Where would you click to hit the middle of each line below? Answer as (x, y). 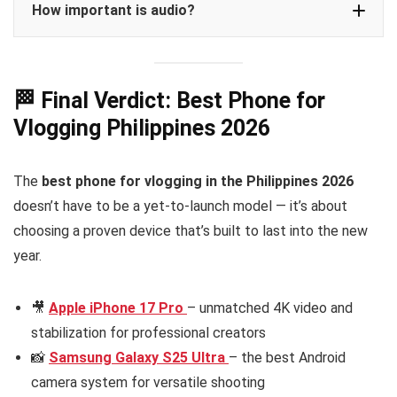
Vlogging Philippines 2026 (142, 128)
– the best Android (287, 358)
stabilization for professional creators (148, 333)
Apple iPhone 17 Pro (116, 308)
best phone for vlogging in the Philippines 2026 (198, 182)
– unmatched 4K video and (270, 308)
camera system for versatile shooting (148, 383)
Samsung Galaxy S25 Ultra (137, 358)
